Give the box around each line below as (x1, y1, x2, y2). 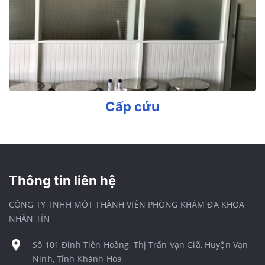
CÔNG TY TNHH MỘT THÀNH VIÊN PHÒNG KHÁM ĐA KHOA (9, 199, 245, 211)
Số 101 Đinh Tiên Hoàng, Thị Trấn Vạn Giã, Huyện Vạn (33, 239, 248, 251)
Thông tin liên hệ (9, 173, 116, 189)
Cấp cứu (105, 99, 160, 115)
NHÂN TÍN (9, 213, 50, 225)
